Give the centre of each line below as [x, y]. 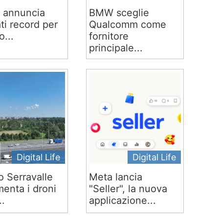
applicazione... [122, 200]
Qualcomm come [127, 24]
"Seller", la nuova [128, 189]
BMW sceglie [119, 13]
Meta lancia [115, 177]
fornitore [109, 36]
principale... [116, 48]
